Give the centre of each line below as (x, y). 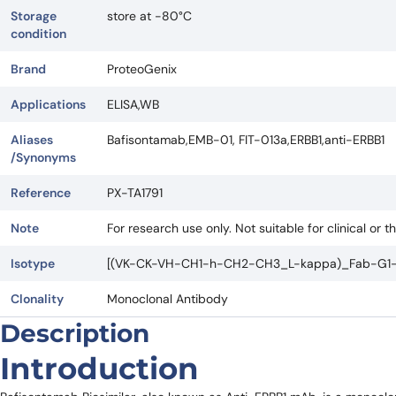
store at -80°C (149, 15)
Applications (48, 104)
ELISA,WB (133, 104)
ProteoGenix (142, 69)
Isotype (33, 263)
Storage (34, 15)
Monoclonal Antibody (168, 298)
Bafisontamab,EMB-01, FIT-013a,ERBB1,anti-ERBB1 (246, 139)
